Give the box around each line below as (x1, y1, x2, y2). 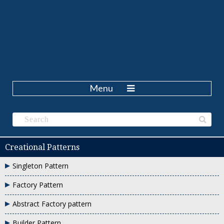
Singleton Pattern (12, 161, 68, 170)
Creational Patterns (5, 142, 79, 152)
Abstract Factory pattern (12, 199, 91, 208)
